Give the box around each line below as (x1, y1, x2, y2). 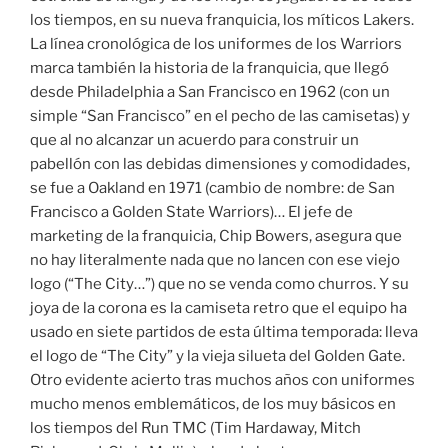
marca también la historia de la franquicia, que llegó (30, 58, 389, 77)
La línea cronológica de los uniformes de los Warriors (30, 34, 402, 53)
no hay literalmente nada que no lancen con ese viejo (30, 250, 400, 269)
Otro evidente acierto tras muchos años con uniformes (30, 370, 415, 389)
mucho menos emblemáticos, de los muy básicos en (30, 394, 396, 413)
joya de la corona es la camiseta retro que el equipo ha (30, 298, 407, 317)
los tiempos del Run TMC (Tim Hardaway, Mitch (30, 418, 361, 437)
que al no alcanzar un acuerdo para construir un (30, 130, 359, 149)
